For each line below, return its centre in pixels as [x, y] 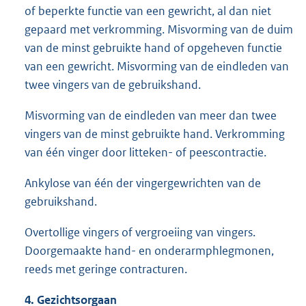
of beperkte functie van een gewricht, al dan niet [148, 11]
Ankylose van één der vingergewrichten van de [143, 183]
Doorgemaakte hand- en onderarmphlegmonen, [149, 250]
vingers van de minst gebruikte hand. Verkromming [155, 134]
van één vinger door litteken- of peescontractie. [145, 152]
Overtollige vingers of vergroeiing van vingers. [140, 232]
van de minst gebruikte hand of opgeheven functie [153, 47]
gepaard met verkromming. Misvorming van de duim [159, 29]
